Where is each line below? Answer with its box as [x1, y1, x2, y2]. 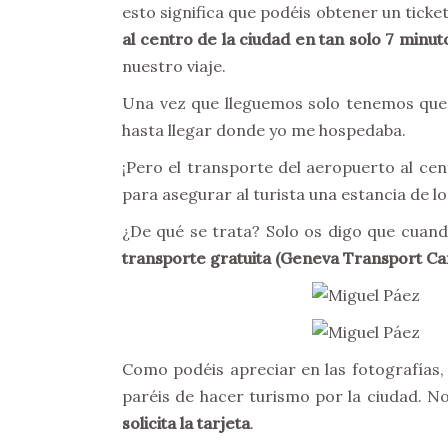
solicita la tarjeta [122, 413, 250, 433]
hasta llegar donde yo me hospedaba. [122, 120, 406, 140]
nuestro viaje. [122, 56, 226, 76]
